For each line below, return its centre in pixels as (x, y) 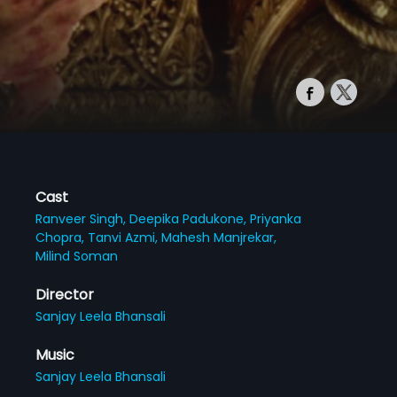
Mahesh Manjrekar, (219, 237)
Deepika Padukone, (190, 218)
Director (65, 294)
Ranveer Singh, (83, 218)
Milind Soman (77, 256)
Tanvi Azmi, (125, 237)
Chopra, (62, 237)
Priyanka (276, 218)
